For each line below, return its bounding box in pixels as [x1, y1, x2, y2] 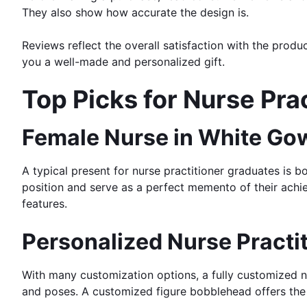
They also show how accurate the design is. [22, 5, 249, 19]
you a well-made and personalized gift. [22, 54, 225, 69]
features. [22, 196, 67, 210]
